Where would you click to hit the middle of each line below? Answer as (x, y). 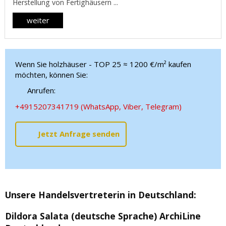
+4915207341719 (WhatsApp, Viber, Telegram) (98, 106)
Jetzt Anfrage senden (78, 134)
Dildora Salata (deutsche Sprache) (82, 216)
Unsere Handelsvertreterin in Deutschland (99, 195)
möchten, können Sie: (51, 75)
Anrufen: (40, 91)
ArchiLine (180, 216)
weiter (38, 20)
